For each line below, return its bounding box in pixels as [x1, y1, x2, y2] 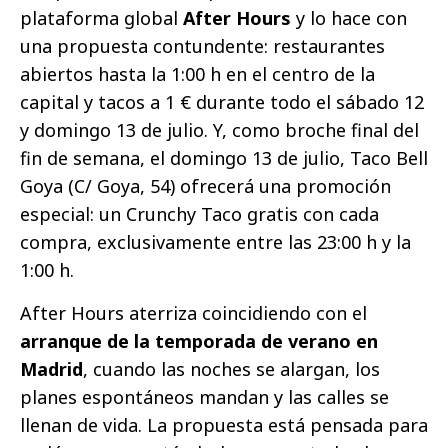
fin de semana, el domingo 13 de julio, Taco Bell [20, 146, 428, 171]
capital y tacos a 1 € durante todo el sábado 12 [20, 90, 424, 115]
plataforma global [20, 6, 183, 31]
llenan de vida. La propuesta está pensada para [20, 413, 428, 438]
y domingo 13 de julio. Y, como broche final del [20, 118, 419, 143]
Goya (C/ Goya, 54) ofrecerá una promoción [20, 174, 391, 199]
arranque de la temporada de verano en [20, 329, 378, 354]
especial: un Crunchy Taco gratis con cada [20, 202, 379, 227]
